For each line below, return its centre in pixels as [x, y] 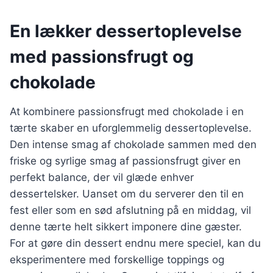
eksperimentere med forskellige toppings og [117, 260]
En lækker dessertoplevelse [126, 31]
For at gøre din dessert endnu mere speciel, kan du [135, 243]
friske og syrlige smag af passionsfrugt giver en [125, 161]
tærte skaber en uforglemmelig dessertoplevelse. [131, 128]
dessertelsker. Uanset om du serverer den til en [127, 194]
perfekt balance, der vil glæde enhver [102, 178]
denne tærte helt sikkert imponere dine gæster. [126, 227]
